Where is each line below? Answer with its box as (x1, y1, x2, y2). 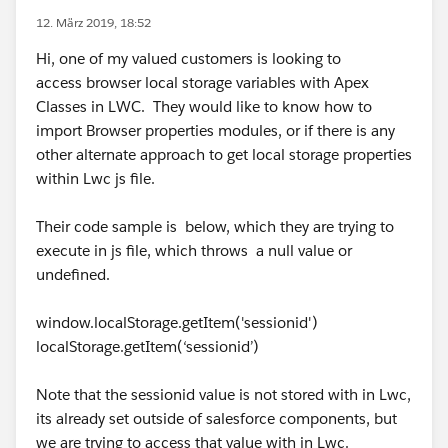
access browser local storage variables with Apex (36, 73, 369, 92)
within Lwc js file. (36, 169, 155, 188)
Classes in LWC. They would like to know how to (36, 97, 372, 116)
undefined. (36, 265, 110, 284)
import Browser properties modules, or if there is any (36, 121, 395, 140)
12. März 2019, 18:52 (36, 14, 151, 31)
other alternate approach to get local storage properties (36, 145, 412, 164)
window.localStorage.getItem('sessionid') (36, 313, 318, 332)
